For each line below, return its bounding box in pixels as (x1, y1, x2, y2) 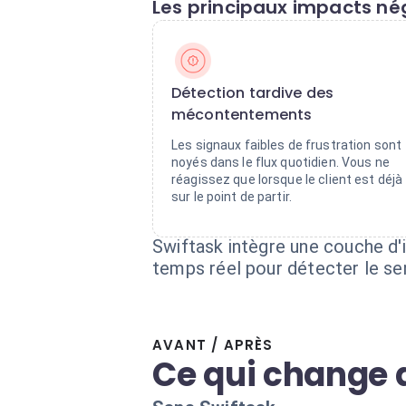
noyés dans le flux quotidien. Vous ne (171, 155, 390, 169)
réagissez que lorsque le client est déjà (171, 172, 403, 187)
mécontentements (171, 104, 313, 125)
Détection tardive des (171, 82, 334, 103)
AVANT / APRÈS (152, 335, 274, 354)
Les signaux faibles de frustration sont (171, 138, 402, 152)
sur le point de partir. (171, 189, 293, 204)
